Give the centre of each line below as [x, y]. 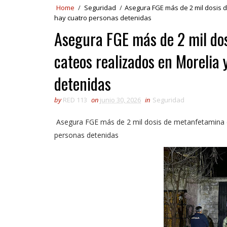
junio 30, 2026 [120, 100]
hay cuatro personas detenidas [103, 18]
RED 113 [75, 100]
